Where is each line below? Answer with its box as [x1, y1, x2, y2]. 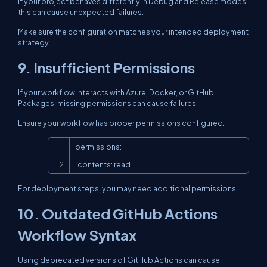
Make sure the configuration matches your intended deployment [18, 27, 249, 36]
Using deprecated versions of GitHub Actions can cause [18, 255, 220, 265]
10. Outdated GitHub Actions [18, 204, 218, 222]
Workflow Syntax [18, 226, 136, 244]
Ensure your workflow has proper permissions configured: [18, 118, 225, 128]
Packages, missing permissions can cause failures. [18, 98, 198, 108]
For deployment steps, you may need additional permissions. [18, 184, 238, 193]
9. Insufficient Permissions [18, 58, 195, 76]
